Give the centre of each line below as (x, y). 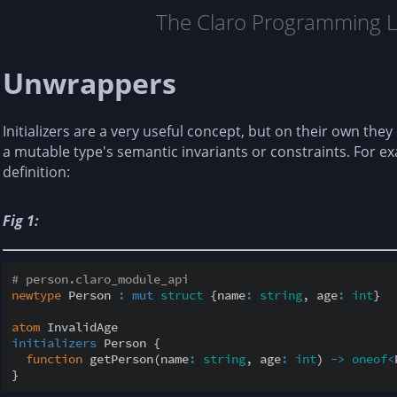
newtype (36, 296)
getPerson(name (136, 359)
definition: (36, 171)
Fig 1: (21, 220)
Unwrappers (90, 83)
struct (182, 296)
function (54, 359)
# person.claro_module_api (100, 280)
